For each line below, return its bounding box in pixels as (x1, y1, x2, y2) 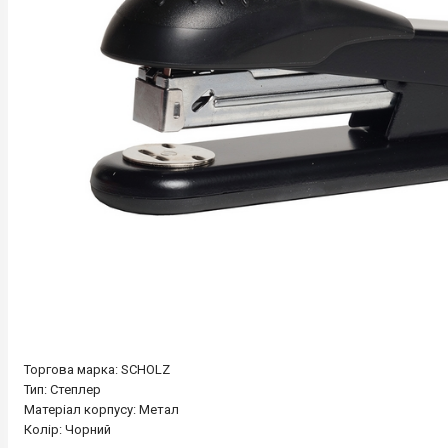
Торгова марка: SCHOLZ (24, 362, 170, 378)
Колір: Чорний (24, 422, 114, 438)
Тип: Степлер (24, 382, 101, 398)
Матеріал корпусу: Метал (24, 402, 179, 418)
